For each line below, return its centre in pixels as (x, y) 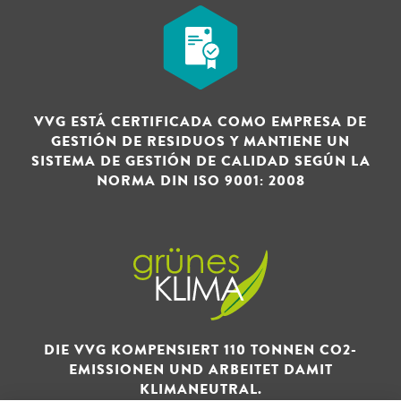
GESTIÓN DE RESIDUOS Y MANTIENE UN (200, 142)
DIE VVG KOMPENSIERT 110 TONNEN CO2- (200, 350)
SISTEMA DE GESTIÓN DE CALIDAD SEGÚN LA (200, 162)
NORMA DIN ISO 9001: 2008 (200, 181)
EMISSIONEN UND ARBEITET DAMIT (200, 370)
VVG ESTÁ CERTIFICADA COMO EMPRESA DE (200, 122)
